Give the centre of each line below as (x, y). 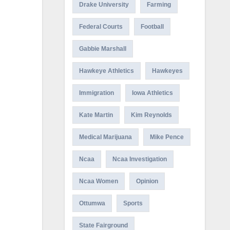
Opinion (147, 181)
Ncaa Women (98, 181)
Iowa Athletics (152, 93)
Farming (159, 5)
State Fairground (103, 225)
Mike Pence (167, 137)
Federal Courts (101, 27)
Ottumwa (92, 203)
